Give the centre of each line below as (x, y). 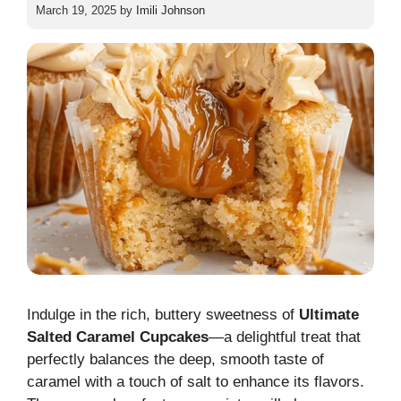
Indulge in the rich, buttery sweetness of (163, 315)
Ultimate (329, 315)
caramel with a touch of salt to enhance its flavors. (196, 382)
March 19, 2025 (76, 11)
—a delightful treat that (285, 337)
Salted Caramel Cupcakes (118, 337)
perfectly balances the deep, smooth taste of (175, 360)
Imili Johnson (171, 11)
